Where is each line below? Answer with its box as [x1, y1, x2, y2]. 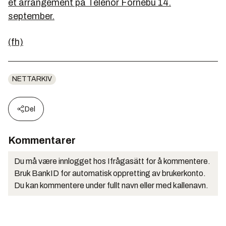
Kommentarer [8, 135, 76, 146]
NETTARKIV [12, 75, 52, 83]
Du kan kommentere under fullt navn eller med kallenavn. [14, 181, 208, 190]
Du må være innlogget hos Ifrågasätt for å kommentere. [14, 157, 210, 165]
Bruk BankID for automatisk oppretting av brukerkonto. [14, 169, 206, 178]
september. [8, 11, 54, 21]
